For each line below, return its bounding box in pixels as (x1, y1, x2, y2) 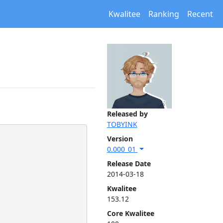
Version (107, 134, 133, 143)
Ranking (148, 8, 179, 19)
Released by (107, 109, 148, 118)
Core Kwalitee (107, 209, 154, 218)
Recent (187, 8, 213, 19)
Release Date (107, 159, 151, 168)
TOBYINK (107, 119, 137, 129)
